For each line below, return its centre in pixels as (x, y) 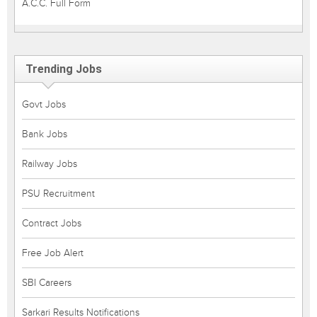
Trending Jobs (64, 69)
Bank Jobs (45, 134)
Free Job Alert (53, 253)
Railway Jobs (50, 164)
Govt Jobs (44, 104)
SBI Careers (47, 283)
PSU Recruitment (58, 194)
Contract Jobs (52, 223)
